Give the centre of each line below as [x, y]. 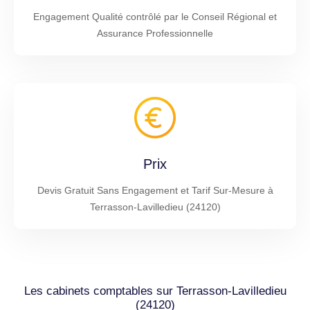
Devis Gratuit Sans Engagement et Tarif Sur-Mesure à [155, 190]
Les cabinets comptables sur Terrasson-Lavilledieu [155, 291]
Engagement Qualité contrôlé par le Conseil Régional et [155, 16]
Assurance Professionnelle [155, 33]
